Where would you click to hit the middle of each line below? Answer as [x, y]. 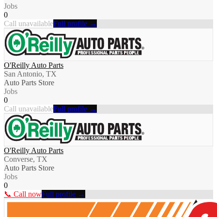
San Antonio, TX [30, 74]
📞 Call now [23, 194]
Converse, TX [26, 159]
